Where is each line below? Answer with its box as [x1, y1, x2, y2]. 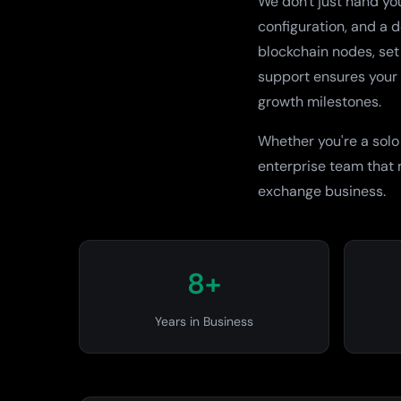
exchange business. [258, 182, 386, 200]
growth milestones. [258, 92, 381, 111]
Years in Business [155, 313, 253, 329]
